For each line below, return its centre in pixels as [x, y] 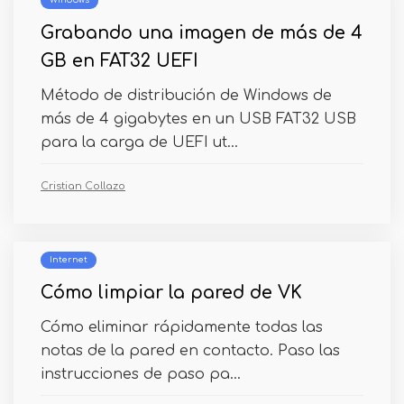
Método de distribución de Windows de [186, 96]
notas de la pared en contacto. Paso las [190, 351]
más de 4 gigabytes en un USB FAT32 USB [198, 119]
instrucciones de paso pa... [141, 374]
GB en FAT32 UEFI [119, 61]
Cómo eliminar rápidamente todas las [182, 327]
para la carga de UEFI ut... [139, 142]
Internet [69, 260]
